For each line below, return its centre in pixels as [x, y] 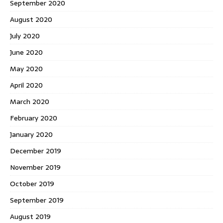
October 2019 [32, 184]
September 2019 [37, 200]
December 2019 [36, 151]
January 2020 [31, 135]
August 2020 [31, 20]
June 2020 [26, 53]
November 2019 [35, 167]
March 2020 [30, 102]
